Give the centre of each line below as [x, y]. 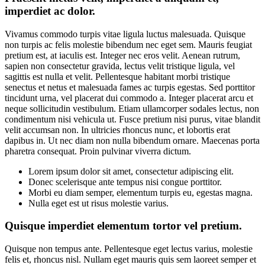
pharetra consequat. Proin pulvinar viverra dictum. [98, 151]
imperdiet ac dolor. [50, 11]
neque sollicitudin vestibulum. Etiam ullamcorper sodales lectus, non [132, 108]
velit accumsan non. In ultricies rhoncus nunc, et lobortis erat [117, 130]
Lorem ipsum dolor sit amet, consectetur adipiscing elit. [131, 171]
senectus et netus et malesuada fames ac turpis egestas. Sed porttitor [130, 87]
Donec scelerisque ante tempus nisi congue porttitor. [125, 182]
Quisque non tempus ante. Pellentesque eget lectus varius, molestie [129, 249]
